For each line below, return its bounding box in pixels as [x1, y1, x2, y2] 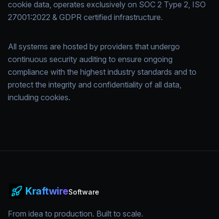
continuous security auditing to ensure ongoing [8, 54, 173, 64]
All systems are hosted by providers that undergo [8, 42, 180, 51]
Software [68, 188, 99, 196]
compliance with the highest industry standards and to [8, 67, 197, 77]
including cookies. [8, 92, 70, 102]
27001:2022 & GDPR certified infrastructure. [8, 12, 163, 22]
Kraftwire [25, 185, 68, 197]
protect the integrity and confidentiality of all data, [8, 80, 181, 89]
